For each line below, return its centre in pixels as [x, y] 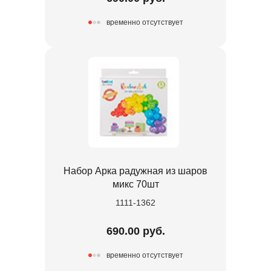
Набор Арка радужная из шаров [135, 171]
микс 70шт [135, 184]
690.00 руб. [135, 231]
